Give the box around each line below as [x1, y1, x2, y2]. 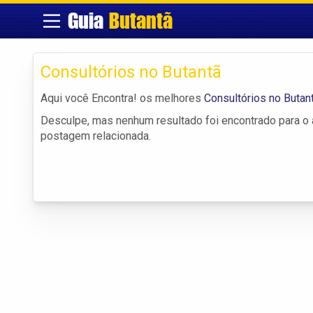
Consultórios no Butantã [41, 61, 221, 82]
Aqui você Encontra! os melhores [41, 91, 204, 105]
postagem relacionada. [41, 129, 151, 143]
